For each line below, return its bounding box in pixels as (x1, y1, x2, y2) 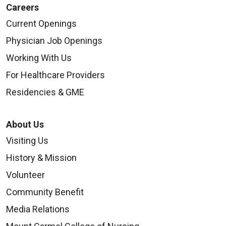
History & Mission (6, 152, 77, 163)
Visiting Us (6, 135, 48, 146)
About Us (6, 119, 46, 130)
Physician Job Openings (6, 35, 102, 46)
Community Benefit (6, 186, 84, 197)
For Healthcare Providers (6, 69, 105, 80)
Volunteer (6, 169, 45, 180)
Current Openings (6, 18, 77, 29)
